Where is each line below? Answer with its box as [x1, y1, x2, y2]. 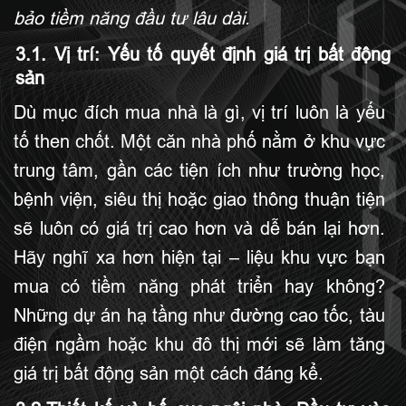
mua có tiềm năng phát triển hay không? [14, 276, 385, 296]
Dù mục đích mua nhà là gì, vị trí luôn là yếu [14, 102, 385, 122]
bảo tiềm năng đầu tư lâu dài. [14, 8, 250, 28]
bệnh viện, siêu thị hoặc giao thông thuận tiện [14, 189, 385, 209]
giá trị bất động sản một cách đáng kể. [14, 363, 324, 383]
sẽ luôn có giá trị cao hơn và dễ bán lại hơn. [14, 218, 385, 238]
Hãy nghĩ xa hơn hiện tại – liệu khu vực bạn [14, 247, 385, 267]
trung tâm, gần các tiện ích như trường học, [14, 160, 385, 180]
